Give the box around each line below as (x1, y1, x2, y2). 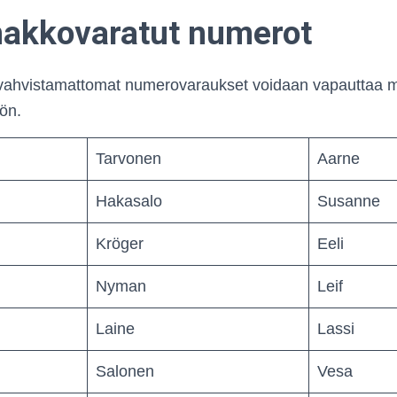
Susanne (317, 191, 380, 210)
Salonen (96, 362, 154, 380)
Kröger (96, 234, 144, 253)
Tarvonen (96, 149, 161, 167)
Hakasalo (96, 191, 162, 210)
